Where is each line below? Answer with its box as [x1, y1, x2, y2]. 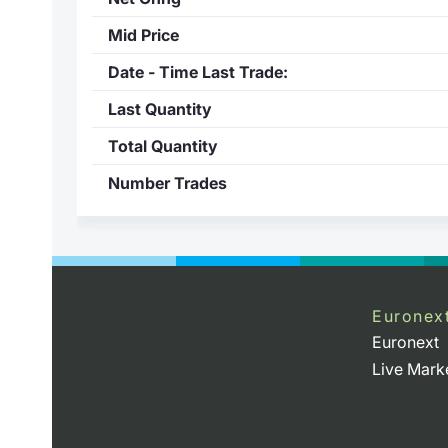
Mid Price [108, 24, 179, 45]
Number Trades [108, 172, 227, 193]
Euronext [372, 332, 439, 353]
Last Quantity [108, 98, 212, 119]
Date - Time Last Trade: [108, 61, 288, 82]
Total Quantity [108, 135, 218, 156]
